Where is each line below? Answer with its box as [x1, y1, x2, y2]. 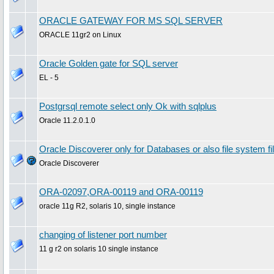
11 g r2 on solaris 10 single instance [39, 244, 158, 253]
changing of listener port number [39, 229, 167, 240]
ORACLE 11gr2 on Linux [39, 30, 121, 39]
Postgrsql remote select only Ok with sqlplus [39, 101, 217, 111]
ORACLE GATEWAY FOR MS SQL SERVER [39, 15, 223, 26]
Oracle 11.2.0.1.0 [39, 116, 95, 125]
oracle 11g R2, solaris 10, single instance [39, 201, 176, 210]
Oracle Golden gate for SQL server [39, 58, 178, 68]
